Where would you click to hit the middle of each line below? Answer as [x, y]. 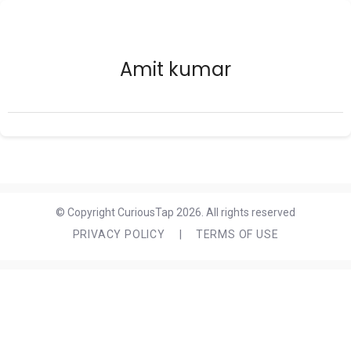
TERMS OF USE [237, 234]
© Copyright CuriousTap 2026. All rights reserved [175, 212]
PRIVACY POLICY [119, 234]
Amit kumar [175, 69]
